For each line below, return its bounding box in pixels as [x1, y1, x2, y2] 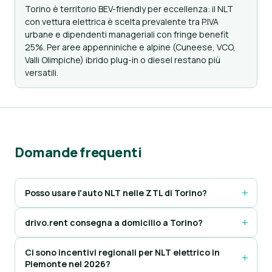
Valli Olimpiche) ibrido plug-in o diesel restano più [25, 54, 220, 66]
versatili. [25, 67, 58, 78]
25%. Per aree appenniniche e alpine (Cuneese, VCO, [25, 41, 236, 53]
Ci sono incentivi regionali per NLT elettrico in [25, 246, 220, 258]
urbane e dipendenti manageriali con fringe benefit [25, 29, 229, 40]
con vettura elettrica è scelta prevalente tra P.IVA [25, 16, 219, 27]
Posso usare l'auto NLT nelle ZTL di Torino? [25, 187, 207, 199]
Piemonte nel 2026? [25, 258, 110, 270]
